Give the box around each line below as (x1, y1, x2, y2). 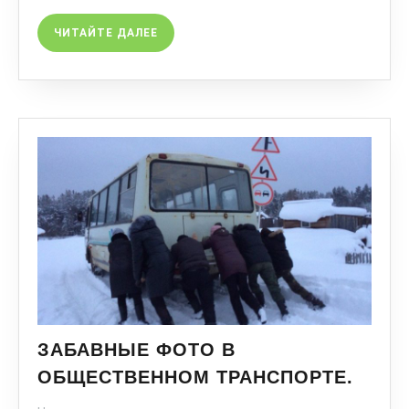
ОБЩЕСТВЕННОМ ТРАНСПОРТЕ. (37, 366, 353, 387)
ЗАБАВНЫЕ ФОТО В (37, 339, 236, 360)
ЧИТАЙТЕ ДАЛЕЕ (54, 26, 158, 40)
